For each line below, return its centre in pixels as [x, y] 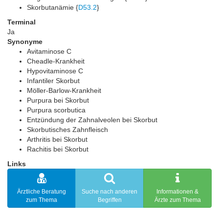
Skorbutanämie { [53, 7]
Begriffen [109, 200]
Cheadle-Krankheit [56, 61]
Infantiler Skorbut [53, 81]
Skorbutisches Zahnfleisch [67, 130]
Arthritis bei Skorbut [57, 139]
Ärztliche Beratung [42, 192]
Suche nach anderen [109, 192]
